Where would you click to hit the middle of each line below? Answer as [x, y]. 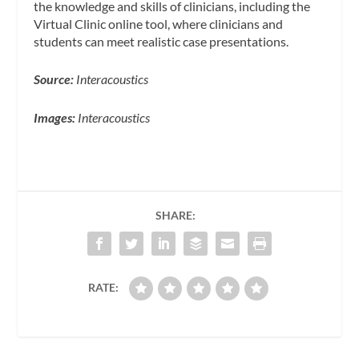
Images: [56, 117]
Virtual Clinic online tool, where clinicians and [159, 23]
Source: [55, 79]
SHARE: [175, 215]
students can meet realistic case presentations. [161, 41]
